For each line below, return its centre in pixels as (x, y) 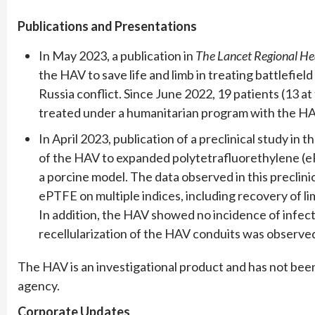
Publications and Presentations (107, 26)
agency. (39, 285)
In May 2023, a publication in (117, 55)
